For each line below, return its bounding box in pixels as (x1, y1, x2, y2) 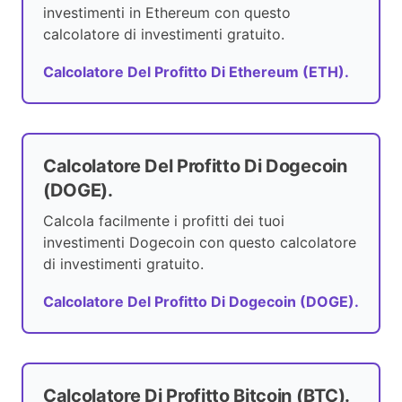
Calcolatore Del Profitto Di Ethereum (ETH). (43, 63, 349, 82)
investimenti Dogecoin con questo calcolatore (43, 233, 356, 252)
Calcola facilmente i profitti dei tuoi (43, 212, 284, 231)
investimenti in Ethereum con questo (43, 4, 291, 22)
